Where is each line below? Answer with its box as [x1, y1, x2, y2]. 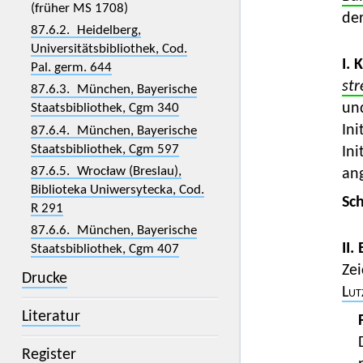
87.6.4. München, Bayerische [30, 123, 197, 138]
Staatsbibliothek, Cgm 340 [30, 101, 179, 116]
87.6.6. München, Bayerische [30, 224, 197, 238]
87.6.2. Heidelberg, [30, 23, 141, 37]
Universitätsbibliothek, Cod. [30, 41, 187, 56]
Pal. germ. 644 [30, 60, 112, 75]
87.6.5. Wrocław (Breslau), [30, 164, 181, 178]
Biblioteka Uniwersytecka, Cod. [30, 182, 204, 197]
